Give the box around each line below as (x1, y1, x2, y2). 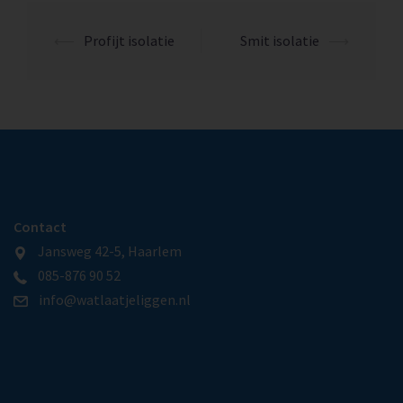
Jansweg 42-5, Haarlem (27, 242, 182, 261)
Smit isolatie (240, 31, 319, 50)
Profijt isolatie (84, 31, 175, 50)
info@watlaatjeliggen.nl (28, 291, 191, 309)
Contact (13, 218, 67, 237)
